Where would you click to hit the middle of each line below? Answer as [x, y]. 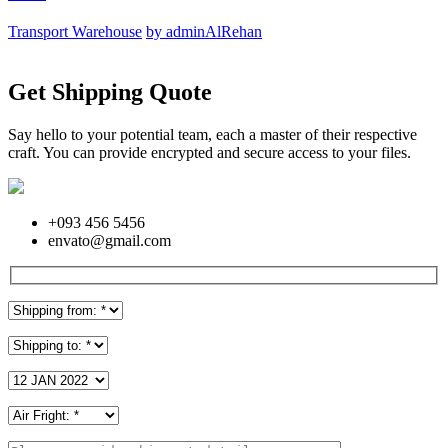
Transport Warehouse [75, 31]
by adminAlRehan [204, 31]
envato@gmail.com [109, 240]
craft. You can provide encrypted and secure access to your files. [209, 152]
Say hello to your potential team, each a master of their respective [212, 134]
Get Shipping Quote [110, 91]
